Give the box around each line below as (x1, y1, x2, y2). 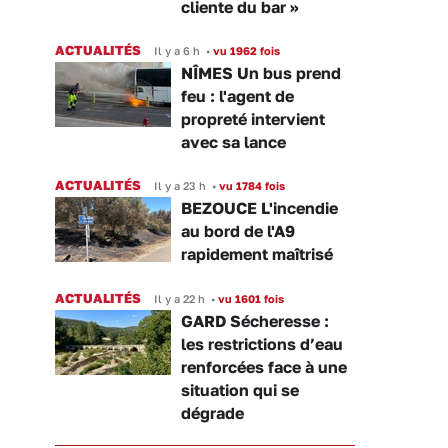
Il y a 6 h (154, 44, 200, 58)
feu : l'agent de (181, 86, 294, 107)
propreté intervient (181, 109, 325, 130)
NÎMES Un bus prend (181, 63, 341, 84)
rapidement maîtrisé (181, 244, 333, 265)
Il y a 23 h (154, 179, 206, 193)
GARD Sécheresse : (181, 311, 329, 332)
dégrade (181, 403, 244, 424)
